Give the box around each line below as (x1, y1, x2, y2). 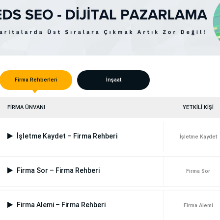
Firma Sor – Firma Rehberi (15, 166, 100, 175)
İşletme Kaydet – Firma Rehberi (15, 132, 117, 140)
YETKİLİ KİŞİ (183, 104, 214, 111)
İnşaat (106, 77, 121, 83)
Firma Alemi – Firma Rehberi (15, 201, 106, 209)
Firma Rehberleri (14, 77, 57, 83)
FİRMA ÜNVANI (7, 104, 45, 111)
